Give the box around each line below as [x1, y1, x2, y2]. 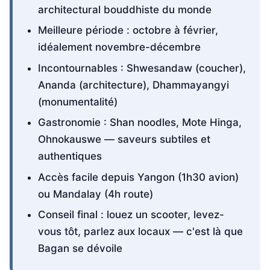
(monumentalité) [37, 95, 118, 108]
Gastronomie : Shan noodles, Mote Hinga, [37, 116, 242, 129]
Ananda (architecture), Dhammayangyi [37, 78, 229, 91]
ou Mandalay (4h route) [37, 187, 153, 200]
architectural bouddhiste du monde [37, 4, 212, 16]
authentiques [37, 150, 102, 163]
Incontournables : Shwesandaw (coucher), [37, 61, 246, 74]
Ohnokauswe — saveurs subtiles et [37, 133, 210, 146]
